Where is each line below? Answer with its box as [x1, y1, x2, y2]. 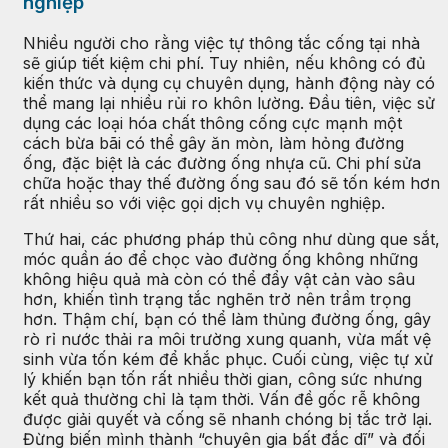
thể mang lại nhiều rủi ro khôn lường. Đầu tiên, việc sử [23, 92, 435, 113]
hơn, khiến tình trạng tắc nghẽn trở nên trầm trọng [23, 288, 411, 309]
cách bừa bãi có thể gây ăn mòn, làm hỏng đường [23, 132, 404, 153]
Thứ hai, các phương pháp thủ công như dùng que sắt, [23, 228, 440, 249]
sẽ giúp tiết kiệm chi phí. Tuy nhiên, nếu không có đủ [23, 52, 425, 73]
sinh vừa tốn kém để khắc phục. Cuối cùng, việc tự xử [23, 348, 433, 369]
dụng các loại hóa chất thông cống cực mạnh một [23, 112, 402, 133]
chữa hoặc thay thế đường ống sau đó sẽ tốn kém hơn [23, 172, 440, 193]
